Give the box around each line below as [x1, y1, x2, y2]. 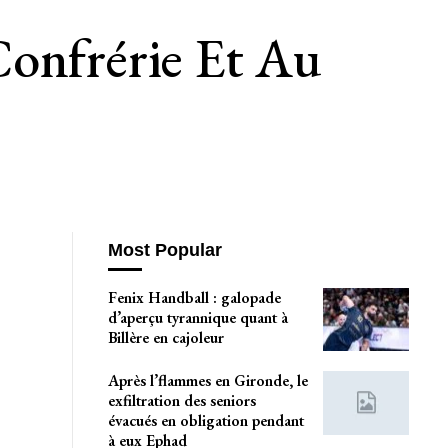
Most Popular [107, 240, 222, 261]
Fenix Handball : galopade [107, 286, 281, 308]
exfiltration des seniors [107, 390, 256, 412]
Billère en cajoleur [107, 326, 224, 348]
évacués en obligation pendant [107, 410, 304, 432]
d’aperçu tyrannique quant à [107, 306, 288, 328]
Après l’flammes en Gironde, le [107, 370, 308, 392]
